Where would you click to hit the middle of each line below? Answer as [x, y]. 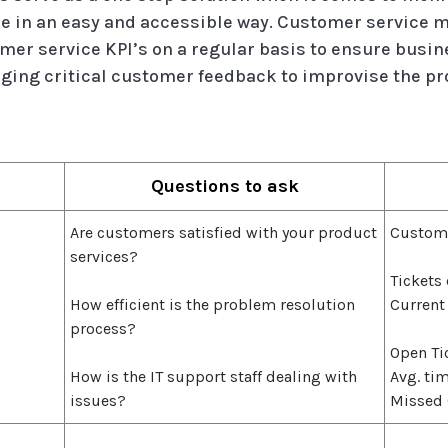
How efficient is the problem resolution [212, 304]
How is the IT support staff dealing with [213, 376]
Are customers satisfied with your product [223, 232]
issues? [98, 400]
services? [104, 256]
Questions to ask [224, 185]
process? [103, 328]
